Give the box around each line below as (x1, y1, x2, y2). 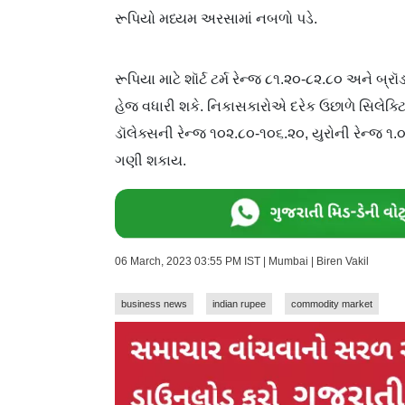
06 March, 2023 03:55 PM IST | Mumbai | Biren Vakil (115, 255, 369, 268)
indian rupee (212, 298, 266, 310)
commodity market (291, 298, 372, 310)
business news (121, 298, 187, 310)
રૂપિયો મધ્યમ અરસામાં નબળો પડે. (115, 11, 317, 27)
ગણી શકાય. (115, 153, 186, 169)
